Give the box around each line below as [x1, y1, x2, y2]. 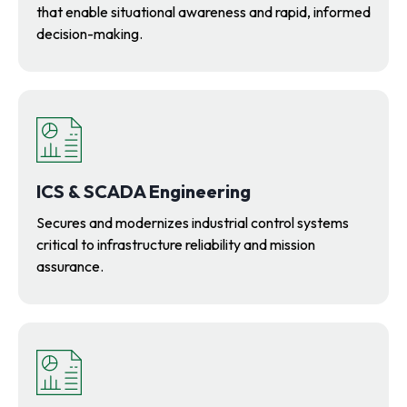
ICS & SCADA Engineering [36, 180, 251, 203]
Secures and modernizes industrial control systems [36, 213, 349, 232]
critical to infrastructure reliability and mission [36, 235, 315, 253]
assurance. [36, 257, 104, 275]
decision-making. [36, 25, 143, 43]
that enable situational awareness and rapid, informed [36, 3, 371, 21]
